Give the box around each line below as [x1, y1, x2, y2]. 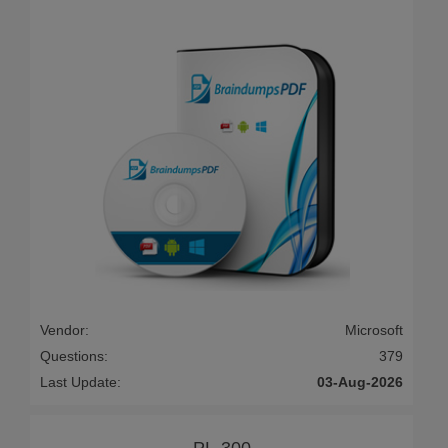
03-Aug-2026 [317, 373, 403, 390]
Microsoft [345, 321, 403, 338]
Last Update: [40, 373, 121, 390]
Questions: [40, 347, 108, 364]
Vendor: [40, 321, 89, 338]
